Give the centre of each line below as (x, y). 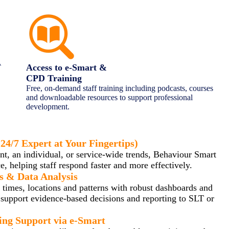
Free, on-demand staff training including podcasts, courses (119, 88)
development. (48, 106)
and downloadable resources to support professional (109, 97)
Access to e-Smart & (66, 67)
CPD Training (54, 78)
